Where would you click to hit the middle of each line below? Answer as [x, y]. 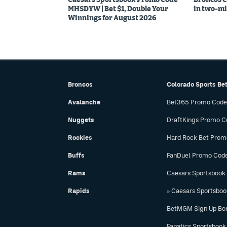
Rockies [80, 138]
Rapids [79, 191]
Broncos [80, 84]
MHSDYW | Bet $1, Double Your [118, 9]
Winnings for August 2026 [112, 18]
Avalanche [84, 102]
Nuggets [81, 120]
